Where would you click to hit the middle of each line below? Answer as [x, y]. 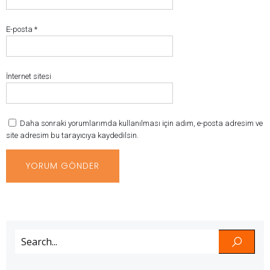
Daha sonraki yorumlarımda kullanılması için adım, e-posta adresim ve [141, 123]
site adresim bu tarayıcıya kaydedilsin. [72, 136]
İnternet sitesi [29, 76]
